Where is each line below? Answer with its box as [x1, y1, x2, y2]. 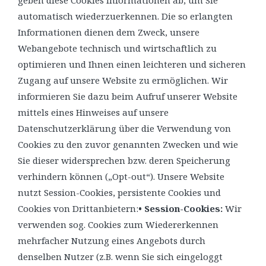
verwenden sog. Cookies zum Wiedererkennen [18, 218, 218, 230]
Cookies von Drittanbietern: [18, 202, 138, 214]
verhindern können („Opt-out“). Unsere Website [18, 170, 224, 182]
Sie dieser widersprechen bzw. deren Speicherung [18, 154, 230, 166]
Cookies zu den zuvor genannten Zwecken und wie [18, 138, 238, 150]
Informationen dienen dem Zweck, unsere [18, 26, 199, 38]
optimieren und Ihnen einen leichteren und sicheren [18, 58, 246, 70]
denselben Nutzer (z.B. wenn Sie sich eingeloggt [18, 250, 223, 262]
